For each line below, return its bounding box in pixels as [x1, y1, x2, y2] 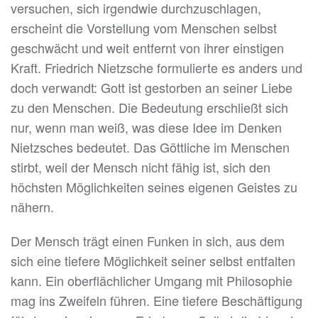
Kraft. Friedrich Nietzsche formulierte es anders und [11, 58, 302, 77]
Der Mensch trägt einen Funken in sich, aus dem [11, 231, 285, 251]
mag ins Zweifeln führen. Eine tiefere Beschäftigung [11, 291, 302, 310]
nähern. [11, 197, 54, 216]
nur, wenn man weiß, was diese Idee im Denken [11, 118, 282, 137]
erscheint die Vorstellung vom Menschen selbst [11, 18, 277, 38]
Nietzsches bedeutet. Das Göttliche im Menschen [11, 138, 290, 157]
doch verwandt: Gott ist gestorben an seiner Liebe [11, 78, 292, 97]
